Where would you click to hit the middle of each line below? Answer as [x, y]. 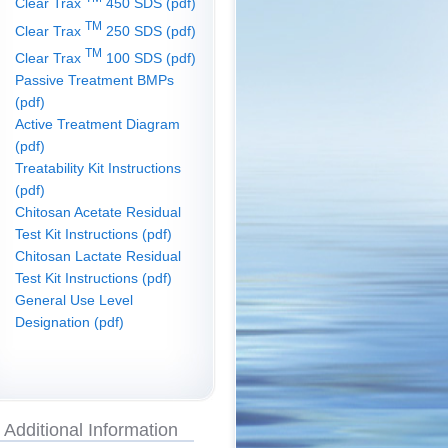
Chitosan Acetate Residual [98, 213]
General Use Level [74, 301]
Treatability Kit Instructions [98, 169]
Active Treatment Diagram [97, 125]
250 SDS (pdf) [149, 31]
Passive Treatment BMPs [94, 81]
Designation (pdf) [69, 323]
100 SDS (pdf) [149, 59]
